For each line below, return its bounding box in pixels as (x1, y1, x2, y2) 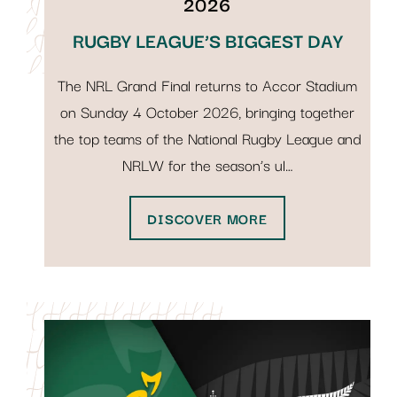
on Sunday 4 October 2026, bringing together (60, 99, 354, 124)
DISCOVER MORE (147, 207, 268, 230)
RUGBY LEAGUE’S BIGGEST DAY (72, 26, 343, 55)
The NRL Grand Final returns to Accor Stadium (58, 73, 357, 97)
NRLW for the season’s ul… (121, 152, 293, 177)
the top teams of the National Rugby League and (53, 126, 362, 151)
